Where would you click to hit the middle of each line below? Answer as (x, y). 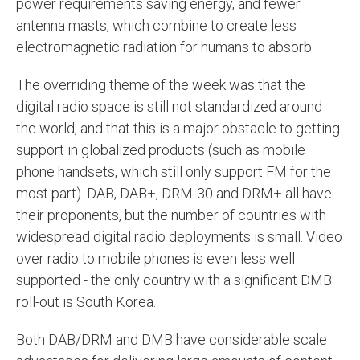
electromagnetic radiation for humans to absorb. (165, 47)
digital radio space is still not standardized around (169, 106)
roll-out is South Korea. (86, 301)
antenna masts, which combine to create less (156, 25)
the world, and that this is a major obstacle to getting (178, 128)
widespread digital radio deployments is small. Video (179, 236)
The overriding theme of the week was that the (161, 84)
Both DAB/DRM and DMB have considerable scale (172, 339)
